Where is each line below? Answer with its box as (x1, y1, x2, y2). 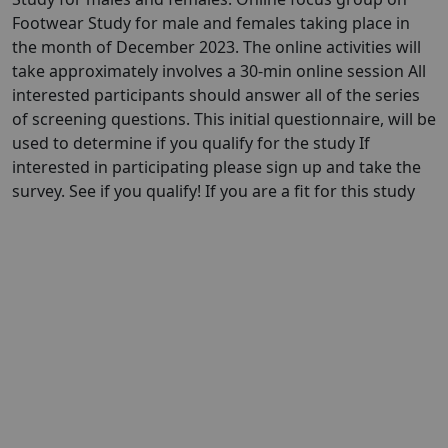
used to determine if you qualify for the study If (12, 132, 370, 154)
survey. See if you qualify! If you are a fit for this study (12, 180, 415, 202)
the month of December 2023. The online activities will (12, 36, 421, 58)
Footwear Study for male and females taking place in (12, 12, 410, 34)
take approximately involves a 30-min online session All (12, 60, 426, 82)
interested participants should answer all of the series (12, 84, 420, 106)
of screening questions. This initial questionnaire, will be (12, 108, 436, 130)
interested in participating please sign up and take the (12, 156, 421, 178)
